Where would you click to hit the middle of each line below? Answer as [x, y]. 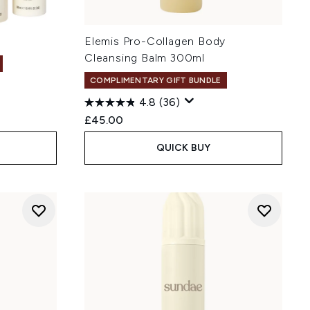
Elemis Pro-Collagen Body [155, 41]
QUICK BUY [183, 148]
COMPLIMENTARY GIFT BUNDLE [156, 80]
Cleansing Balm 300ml [145, 58]
